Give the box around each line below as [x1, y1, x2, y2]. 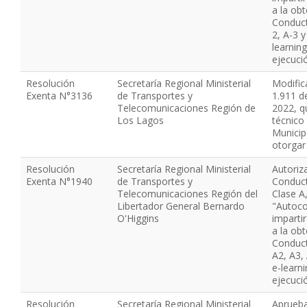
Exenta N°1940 [26, 175, 93, 188]
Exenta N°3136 [26, 89, 93, 102]
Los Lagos [117, 114, 164, 127]
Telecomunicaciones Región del [117, 187, 258, 200]
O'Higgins [117, 212, 159, 225]
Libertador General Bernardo [117, 199, 245, 212]
